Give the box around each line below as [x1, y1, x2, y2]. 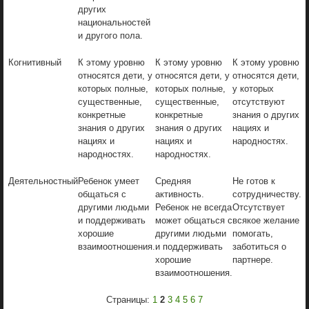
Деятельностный [8, 175, 78, 186]
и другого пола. [78, 30, 143, 41]
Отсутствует [232, 201, 285, 212]
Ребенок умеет [78, 175, 139, 186]
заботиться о [232, 241, 286, 252]
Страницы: [106, 294, 152, 305]
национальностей [78, 17, 150, 28]
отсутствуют [232, 96, 285, 107]
